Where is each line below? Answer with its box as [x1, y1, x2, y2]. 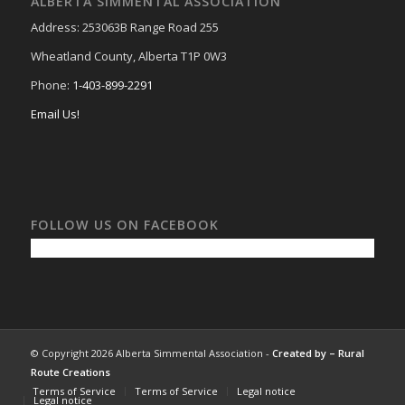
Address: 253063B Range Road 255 [30, 19, 219, 36]
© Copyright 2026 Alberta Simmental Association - [30, 345, 272, 360]
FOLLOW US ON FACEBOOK [30, 215, 219, 233]
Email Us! [30, 106, 80, 123]
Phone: [30, 77, 72, 94]
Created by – [271, 345, 338, 360]
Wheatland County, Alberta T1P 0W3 [30, 48, 227, 65]
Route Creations [30, 364, 110, 379]
